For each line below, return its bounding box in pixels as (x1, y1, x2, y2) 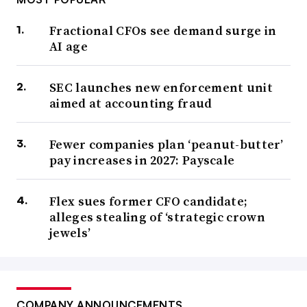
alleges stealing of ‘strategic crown (49, 208, 265, 226)
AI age (49, 38, 88, 56)
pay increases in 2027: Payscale (49, 151, 235, 169)
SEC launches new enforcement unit (49, 79, 273, 97)
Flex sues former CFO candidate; (49, 193, 248, 210)
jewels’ (49, 224, 91, 242)
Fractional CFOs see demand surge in (49, 22, 277, 40)
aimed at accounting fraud (49, 95, 212, 112)
